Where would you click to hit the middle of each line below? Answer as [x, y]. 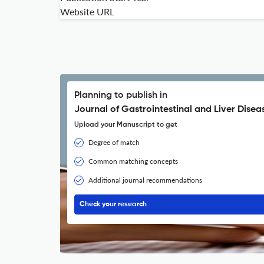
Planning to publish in [121, 95]
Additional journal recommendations [145, 180]
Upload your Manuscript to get [126, 125]
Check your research [113, 204]
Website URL [87, 11]
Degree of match [114, 142]
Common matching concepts [133, 161]
